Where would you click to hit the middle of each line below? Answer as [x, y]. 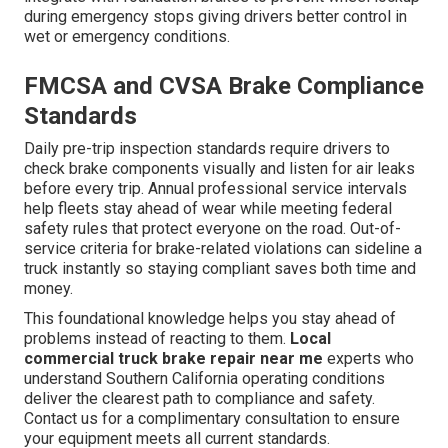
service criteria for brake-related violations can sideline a [223, 249]
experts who [368, 359]
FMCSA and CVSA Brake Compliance [224, 86]
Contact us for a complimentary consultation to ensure [212, 419]
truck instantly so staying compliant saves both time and [220, 269]
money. [48, 289]
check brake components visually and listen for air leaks [219, 169]
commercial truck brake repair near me [173, 359]
